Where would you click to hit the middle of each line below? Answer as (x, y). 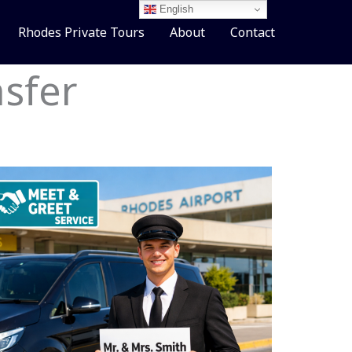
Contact (253, 32)
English (175, 9)
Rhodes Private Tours (81, 32)
